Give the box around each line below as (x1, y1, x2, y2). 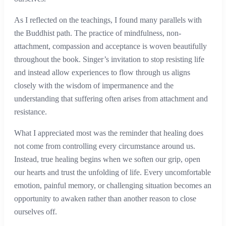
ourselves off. (14, 207, 57, 216)
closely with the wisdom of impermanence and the (14, 81, 174, 90)
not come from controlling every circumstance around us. (14, 142, 195, 151)
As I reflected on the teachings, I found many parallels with (14, 16, 202, 25)
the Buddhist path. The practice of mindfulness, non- (14, 29, 181, 38)
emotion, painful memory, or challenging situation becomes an (14, 181, 211, 190)
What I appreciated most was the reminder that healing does (14, 129, 203, 138)
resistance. (14, 107, 47, 117)
